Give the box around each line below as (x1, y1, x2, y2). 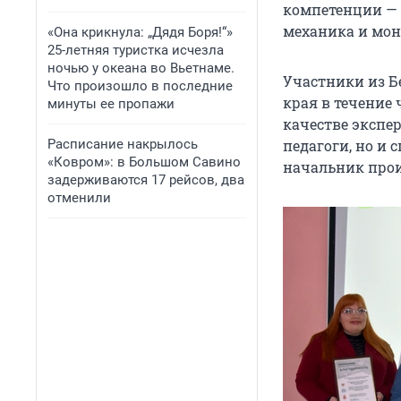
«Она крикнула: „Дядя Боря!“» (47, 24, 233, 40)
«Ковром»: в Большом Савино (47, 154, 241, 170)
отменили (47, 190, 111, 206)
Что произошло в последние (47, 78, 233, 94)
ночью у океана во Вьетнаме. (47, 60, 235, 76)
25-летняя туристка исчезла (47, 42, 224, 58)
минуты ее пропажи (47, 96, 175, 112)
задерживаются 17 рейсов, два (47, 172, 244, 188)
